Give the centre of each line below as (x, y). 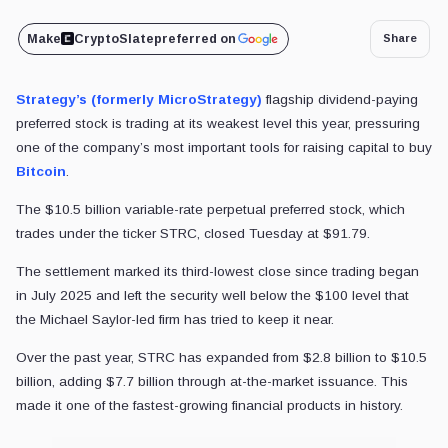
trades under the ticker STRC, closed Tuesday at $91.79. (193, 233)
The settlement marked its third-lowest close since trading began (217, 271)
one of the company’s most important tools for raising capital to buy (224, 147)
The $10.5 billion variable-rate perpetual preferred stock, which (210, 209)
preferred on (194, 38)
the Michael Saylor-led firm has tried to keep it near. (175, 319)
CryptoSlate (113, 38)
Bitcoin (41, 171)
